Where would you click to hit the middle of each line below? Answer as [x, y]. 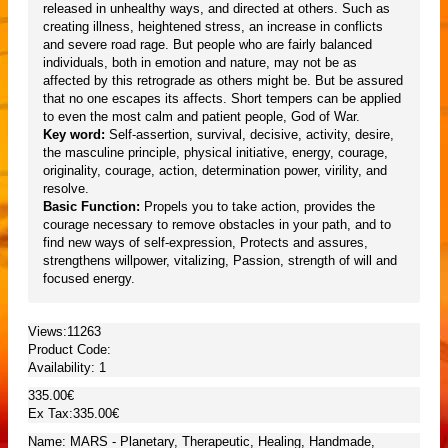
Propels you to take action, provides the [257, 206]
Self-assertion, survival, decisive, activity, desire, [249, 134]
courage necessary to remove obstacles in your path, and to [217, 224]
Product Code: [69, 349]
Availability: [63, 367]
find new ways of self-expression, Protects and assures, [205, 242]
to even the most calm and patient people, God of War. [201, 116]
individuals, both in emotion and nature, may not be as [200, 62]
